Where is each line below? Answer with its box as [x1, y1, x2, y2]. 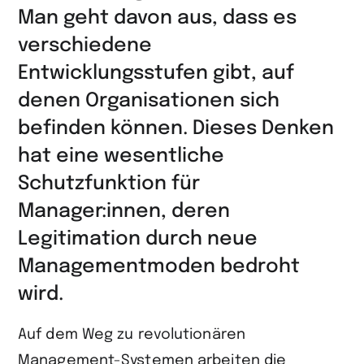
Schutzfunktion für [18, 174, 200, 195]
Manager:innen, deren [18, 201, 230, 223]
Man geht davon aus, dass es [18, 8, 297, 29]
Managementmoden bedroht [18, 257, 300, 278]
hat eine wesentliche [18, 146, 224, 167]
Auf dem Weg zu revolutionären [18, 327, 245, 343]
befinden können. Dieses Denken [18, 119, 334, 140]
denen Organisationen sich [18, 91, 279, 112]
